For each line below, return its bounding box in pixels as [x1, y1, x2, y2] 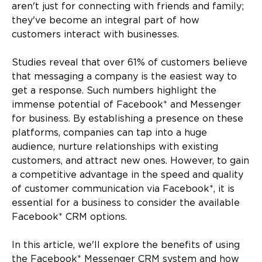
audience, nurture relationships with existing [12, 142, 218, 151]
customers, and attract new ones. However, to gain [12, 156, 249, 166]
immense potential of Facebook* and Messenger [12, 100, 241, 109]
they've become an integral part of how [12, 16, 199, 25]
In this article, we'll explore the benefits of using [12, 240, 240, 250]
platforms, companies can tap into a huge [12, 128, 207, 137]
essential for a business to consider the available [12, 198, 240, 208]
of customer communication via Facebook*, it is [12, 184, 235, 194]
